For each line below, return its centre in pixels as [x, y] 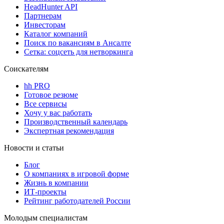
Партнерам [43, 16]
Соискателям [26, 69]
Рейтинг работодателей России [77, 201]
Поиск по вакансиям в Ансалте [77, 43]
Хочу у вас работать [58, 113]
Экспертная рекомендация [69, 131]
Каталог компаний [56, 34]
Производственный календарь [76, 122]
